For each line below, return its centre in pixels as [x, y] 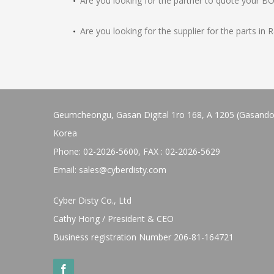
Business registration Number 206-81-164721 [143, 237]
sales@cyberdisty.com [123, 170]
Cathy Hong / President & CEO [113, 219]
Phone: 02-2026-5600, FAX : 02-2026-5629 [137, 152]
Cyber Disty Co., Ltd [92, 201]
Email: [66, 170]
